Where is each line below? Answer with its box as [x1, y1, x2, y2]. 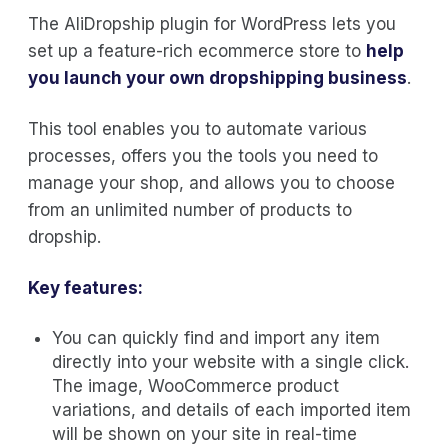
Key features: [28, 277, 143, 298]
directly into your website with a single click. [52, 351, 409, 372]
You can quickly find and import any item [52, 327, 380, 348]
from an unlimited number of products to [28, 199, 352, 220]
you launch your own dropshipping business [28, 67, 407, 88]
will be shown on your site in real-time [52, 423, 357, 444]
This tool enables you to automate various [28, 118, 367, 139]
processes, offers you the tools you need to [28, 145, 378, 166]
